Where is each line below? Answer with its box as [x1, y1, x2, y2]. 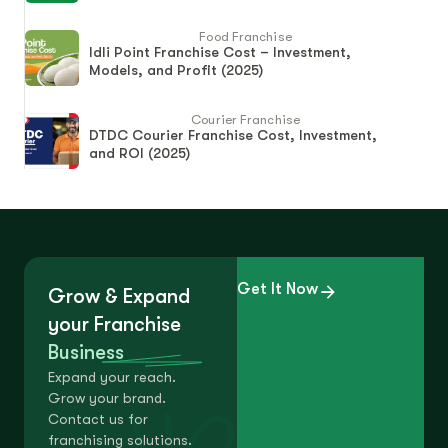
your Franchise [48, 312, 181, 336]
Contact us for [48, 410, 148, 427]
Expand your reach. [48, 368, 176, 385]
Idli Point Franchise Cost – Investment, [89, 43, 351, 60]
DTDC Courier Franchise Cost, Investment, [89, 126, 377, 143]
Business [48, 340, 124, 364]
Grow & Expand [48, 284, 190, 308]
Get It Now [236, 279, 318, 298]
